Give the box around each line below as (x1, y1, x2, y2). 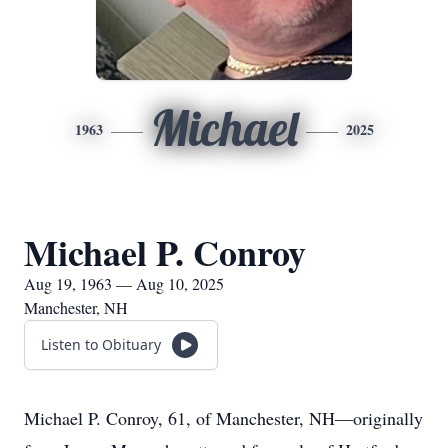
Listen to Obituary (41, 335, 161, 354)
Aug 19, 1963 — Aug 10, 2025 (24, 273, 224, 294)
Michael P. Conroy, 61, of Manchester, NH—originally (24, 406, 423, 430)
